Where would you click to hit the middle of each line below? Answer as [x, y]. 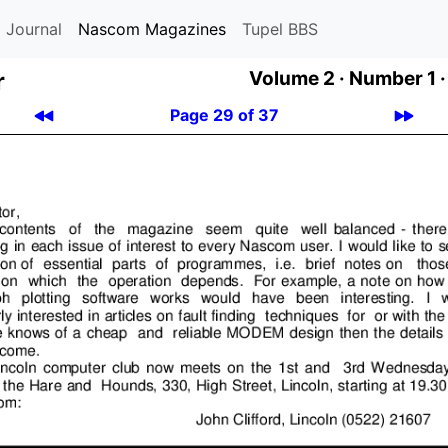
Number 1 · [397, 78]
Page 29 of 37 [224, 114]
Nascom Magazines [152, 28]
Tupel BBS [280, 28]
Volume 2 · [297, 78]
